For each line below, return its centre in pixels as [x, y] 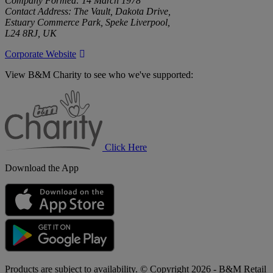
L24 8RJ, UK [31, 33]
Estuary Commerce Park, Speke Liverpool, [87, 22]
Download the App [42, 168]
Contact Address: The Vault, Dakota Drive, [88, 11]
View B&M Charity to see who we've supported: [99, 74]
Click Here [126, 147]
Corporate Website [41, 54]
